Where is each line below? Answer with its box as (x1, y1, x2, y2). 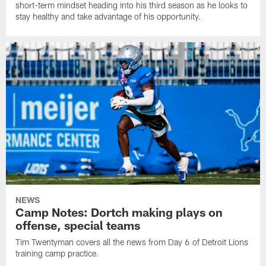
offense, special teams (15, 218, 141, 233)
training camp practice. (15, 248, 100, 259)
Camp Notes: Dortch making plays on (15, 205, 223, 220)
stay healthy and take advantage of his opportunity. (15, 11, 202, 21)
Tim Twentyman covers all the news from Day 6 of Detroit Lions (15, 237, 249, 248)
